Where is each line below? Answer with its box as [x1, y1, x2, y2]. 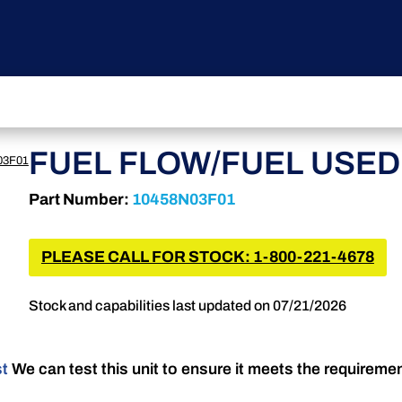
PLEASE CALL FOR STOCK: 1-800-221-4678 [40, 248, 374, 266]
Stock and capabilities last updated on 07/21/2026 [28, 298, 346, 314]
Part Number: [28, 191, 129, 209]
